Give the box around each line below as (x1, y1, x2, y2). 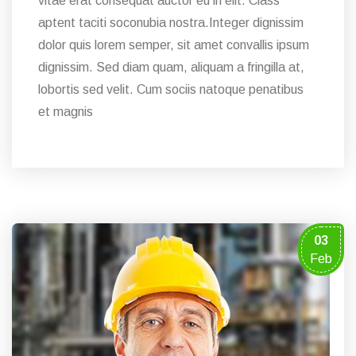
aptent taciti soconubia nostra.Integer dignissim (38, 15, 304, 29)
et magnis (38, 104, 93, 118)
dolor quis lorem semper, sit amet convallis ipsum (38, 37, 309, 52)
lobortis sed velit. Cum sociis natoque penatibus (38, 82, 304, 96)
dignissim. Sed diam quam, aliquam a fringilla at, (38, 60, 304, 74)
